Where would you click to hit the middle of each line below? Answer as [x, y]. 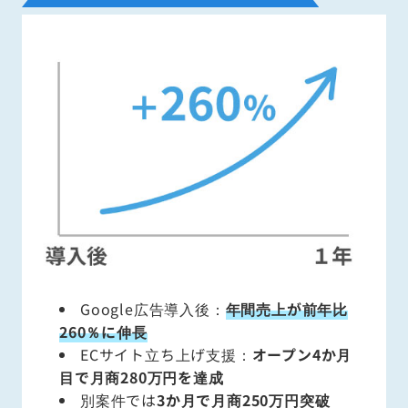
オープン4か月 [302, 354]
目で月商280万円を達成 [142, 377]
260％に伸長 [103, 331]
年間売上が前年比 [287, 308]
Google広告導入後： [153, 308]
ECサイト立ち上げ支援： [166, 354]
